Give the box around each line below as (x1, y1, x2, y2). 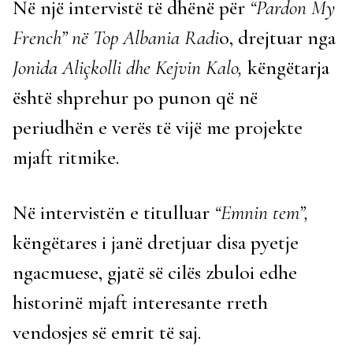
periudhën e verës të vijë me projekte (13, 115, 303, 139)
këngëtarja (243, 55, 329, 80)
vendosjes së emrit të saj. (13, 320, 201, 344)
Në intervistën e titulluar (13, 200, 210, 225)
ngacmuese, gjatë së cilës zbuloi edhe (13, 260, 297, 284)
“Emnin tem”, (210, 200, 309, 225)
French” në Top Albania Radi (13, 25, 219, 50)
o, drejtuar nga (219, 25, 336, 50)
